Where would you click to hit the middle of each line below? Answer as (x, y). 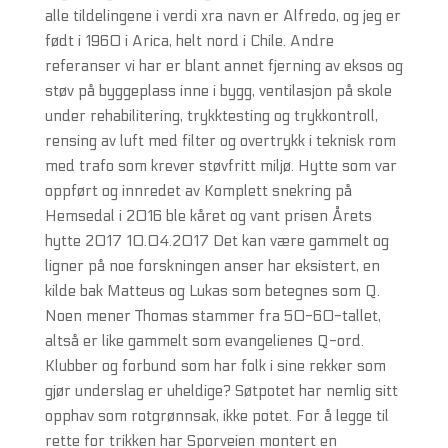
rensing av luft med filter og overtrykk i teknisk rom (220, 141)
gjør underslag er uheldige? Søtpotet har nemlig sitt (221, 391)
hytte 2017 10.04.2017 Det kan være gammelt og (216, 241)
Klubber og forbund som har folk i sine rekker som (215, 366)
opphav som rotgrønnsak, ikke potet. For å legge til (216, 416)
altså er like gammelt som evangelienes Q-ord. (204, 341)
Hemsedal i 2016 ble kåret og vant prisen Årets (208, 216)
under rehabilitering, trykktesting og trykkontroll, (211, 116)
